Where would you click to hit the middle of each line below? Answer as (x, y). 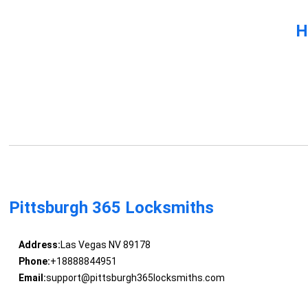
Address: (39, 245)
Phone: (34, 262)
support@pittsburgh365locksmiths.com (135, 278)
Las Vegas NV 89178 (105, 245)
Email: (32, 278)
